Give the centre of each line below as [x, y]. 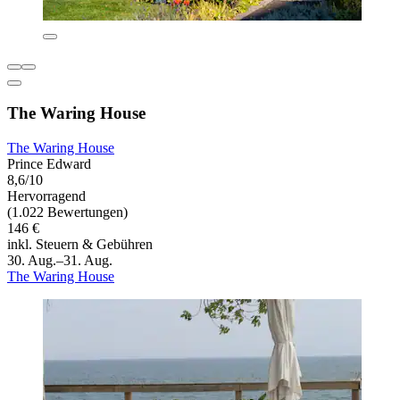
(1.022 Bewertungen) [67, 212]
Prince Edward [49, 163]
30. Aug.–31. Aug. [60, 260]
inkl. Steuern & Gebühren [80, 244]
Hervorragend [46, 196]
